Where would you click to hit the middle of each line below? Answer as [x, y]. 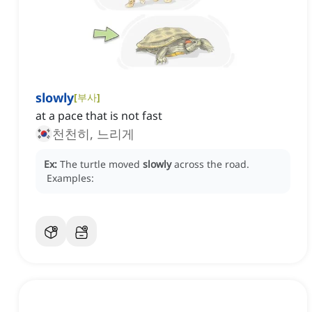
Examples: [70, 178]
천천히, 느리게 [93, 134]
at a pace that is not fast [99, 116]
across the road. [212, 164]
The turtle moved [101, 164]
